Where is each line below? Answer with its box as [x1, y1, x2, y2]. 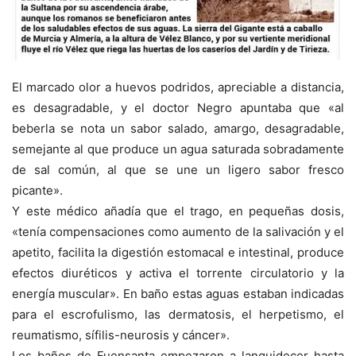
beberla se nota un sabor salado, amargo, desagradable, [12, 120, 344, 136]
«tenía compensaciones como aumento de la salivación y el [12, 223, 344, 239]
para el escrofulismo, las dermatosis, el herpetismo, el [12, 306, 344, 322]
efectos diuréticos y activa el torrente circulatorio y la [12, 265, 344, 281]
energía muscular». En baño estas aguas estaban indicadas [12, 285, 344, 301]
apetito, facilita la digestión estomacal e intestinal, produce [12, 244, 344, 260]
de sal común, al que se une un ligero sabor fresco [12, 161, 344, 177]
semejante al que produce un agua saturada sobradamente [12, 141, 344, 157]
